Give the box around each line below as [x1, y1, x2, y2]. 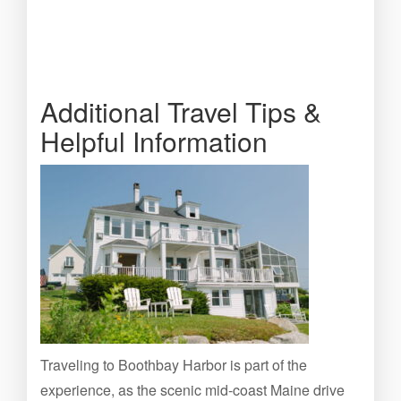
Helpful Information [40, 122, 268, 160]
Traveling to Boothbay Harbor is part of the [40, 354, 307, 375]
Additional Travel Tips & [40, 92, 321, 131]
